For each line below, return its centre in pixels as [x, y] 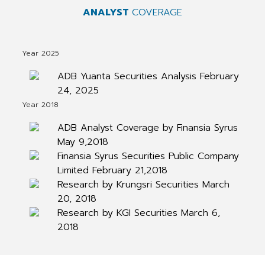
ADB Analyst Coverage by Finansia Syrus [147, 128]
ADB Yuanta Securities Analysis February [148, 76]
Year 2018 [40, 105]
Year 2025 [40, 53]
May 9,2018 [83, 142]
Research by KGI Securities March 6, [138, 213]
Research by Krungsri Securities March [143, 185]
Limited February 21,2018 [112, 170]
